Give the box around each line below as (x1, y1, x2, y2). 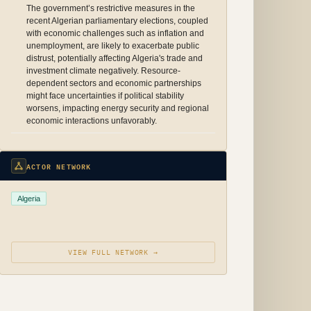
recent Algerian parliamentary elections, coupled (26, 16, 208, 26)
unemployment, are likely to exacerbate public (26, 41, 199, 51)
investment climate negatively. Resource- (26, 66, 180, 76)
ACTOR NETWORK (26, 160, 92, 172)
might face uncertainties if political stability (26, 91, 184, 101)
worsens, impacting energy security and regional (26, 103, 209, 113)
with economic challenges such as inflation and (26, 28, 204, 38)
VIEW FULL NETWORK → (68, 248, 158, 257)
